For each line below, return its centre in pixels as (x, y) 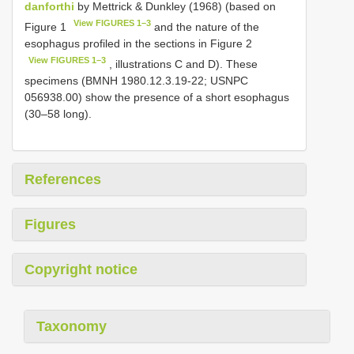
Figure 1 (47, 26)
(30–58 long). (58, 113)
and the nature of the (205, 26)
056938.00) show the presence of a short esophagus (157, 97)
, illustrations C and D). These (182, 64)
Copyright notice (81, 269)
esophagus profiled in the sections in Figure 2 (138, 43)
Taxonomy (72, 326)
